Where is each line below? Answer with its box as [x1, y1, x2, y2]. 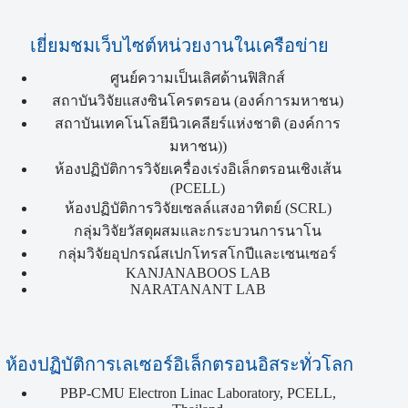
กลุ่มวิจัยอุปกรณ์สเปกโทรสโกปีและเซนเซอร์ [58, 245, 338, 261]
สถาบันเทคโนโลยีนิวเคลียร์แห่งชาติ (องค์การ [55, 115, 342, 131]
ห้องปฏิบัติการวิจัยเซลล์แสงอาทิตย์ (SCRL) [64, 199, 331, 216]
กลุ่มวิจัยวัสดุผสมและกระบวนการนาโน [74, 222, 322, 239]
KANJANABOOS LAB [125, 264, 270, 280]
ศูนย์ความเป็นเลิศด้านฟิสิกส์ [110, 69, 286, 86]
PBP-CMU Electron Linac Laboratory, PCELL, [59, 385, 336, 401]
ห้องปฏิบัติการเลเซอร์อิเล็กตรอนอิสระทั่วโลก [5, 353, 354, 374]
